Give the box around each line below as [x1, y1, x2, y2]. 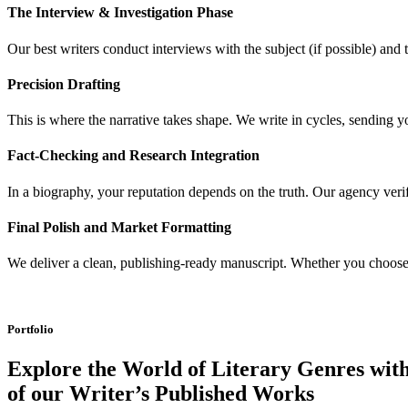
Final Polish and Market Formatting [7, 219, 231, 235]
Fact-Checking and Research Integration [7, 148, 260, 164]
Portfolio [7, 322, 54, 337]
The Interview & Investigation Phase [7, 5, 233, 21]
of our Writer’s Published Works [7, 382, 314, 406]
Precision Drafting [7, 76, 120, 92]
